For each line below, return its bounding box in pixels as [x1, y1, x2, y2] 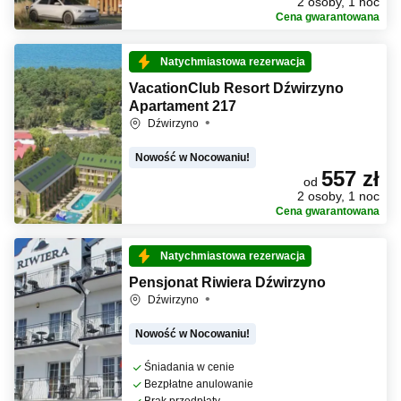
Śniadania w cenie [144, 361, 235, 373]
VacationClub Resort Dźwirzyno [129, 81, 344, 96]
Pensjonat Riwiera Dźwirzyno [129, 275, 326, 290]
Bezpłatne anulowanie [144, 378, 253, 390]
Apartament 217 [129, 98, 236, 114]
